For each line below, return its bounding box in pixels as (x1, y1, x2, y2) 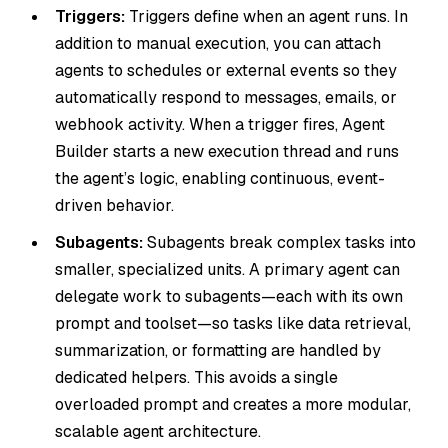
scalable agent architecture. (55, 421, 261, 443)
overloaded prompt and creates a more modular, (55, 394, 411, 416)
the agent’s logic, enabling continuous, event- (55, 168, 385, 190)
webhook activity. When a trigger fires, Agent (55, 114, 385, 136)
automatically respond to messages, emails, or (55, 87, 397, 109)
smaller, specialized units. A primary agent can (55, 259, 400, 281)
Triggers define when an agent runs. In (125, 6, 408, 28)
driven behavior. (55, 195, 174, 217)
